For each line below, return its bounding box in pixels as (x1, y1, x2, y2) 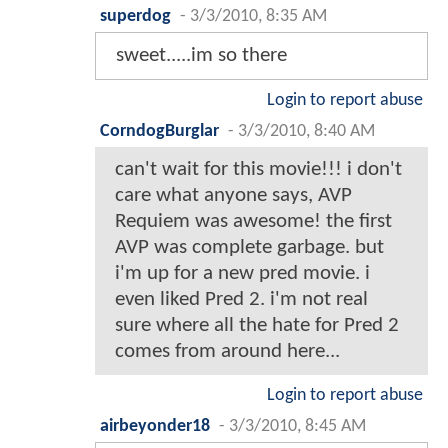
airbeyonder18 (100, 418, 210, 436)
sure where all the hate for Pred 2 (115, 315, 399, 337)
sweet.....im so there (116, 45, 287, 67)
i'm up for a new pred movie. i (115, 263, 370, 285)
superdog (100, 8, 171, 26)
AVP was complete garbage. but (115, 237, 384, 259)
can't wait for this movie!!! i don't (115, 159, 402, 181)
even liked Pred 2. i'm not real (115, 289, 368, 311)
